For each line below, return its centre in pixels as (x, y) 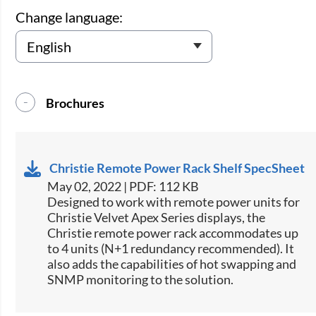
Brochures (75, 103)
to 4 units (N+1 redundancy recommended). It (171, 248)
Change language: (69, 17)
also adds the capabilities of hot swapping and (172, 263)
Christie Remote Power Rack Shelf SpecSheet (177, 168)
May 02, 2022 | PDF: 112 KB (123, 186)
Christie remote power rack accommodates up (173, 232)
